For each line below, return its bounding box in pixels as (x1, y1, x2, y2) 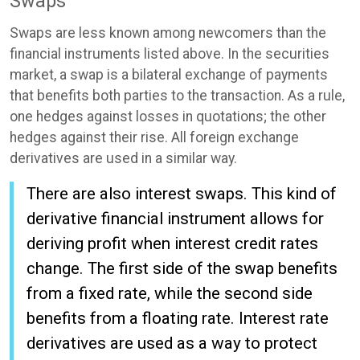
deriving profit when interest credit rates (27, 233, 318, 253)
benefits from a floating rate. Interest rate (27, 308, 329, 328)
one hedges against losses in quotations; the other (10, 108, 326, 125)
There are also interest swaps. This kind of (27, 183, 337, 203)
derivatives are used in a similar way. (10, 149, 237, 166)
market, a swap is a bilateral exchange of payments (10, 66, 328, 83)
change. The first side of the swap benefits (27, 258, 337, 278)
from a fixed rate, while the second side (27, 283, 313, 303)
